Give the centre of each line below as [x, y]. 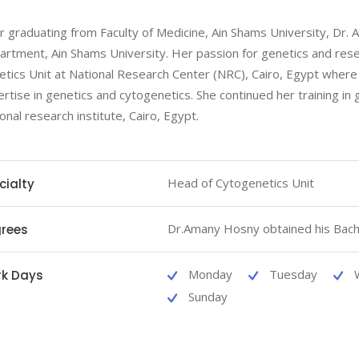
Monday [210, 274]
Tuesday [293, 274]
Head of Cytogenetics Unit [240, 183]
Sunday [208, 296]
